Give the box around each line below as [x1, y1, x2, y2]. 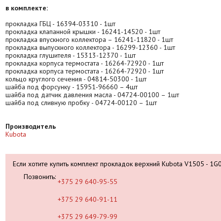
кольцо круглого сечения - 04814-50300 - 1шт [5, 74, 147, 84]
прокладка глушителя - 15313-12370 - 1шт [5, 51, 136, 60]
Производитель [5, 122, 56, 131]
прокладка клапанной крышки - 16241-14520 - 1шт [5, 27, 160, 37]
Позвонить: [22, 172, 58, 182]
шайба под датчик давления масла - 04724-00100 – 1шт [5, 90, 179, 100]
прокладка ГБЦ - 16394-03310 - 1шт [5, 19, 115, 29]
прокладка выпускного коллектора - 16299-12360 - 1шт [5, 43, 175, 52]
